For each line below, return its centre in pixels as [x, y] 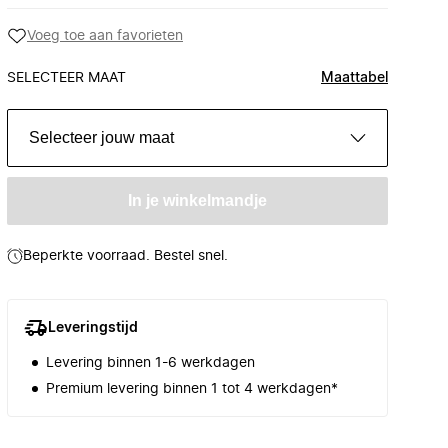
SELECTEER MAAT [66, 78]
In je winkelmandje [197, 200]
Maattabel [354, 78]
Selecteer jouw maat [101, 137]
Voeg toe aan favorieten [105, 36]
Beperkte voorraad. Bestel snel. [125, 256]
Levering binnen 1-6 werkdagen [150, 363]
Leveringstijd [93, 328]
